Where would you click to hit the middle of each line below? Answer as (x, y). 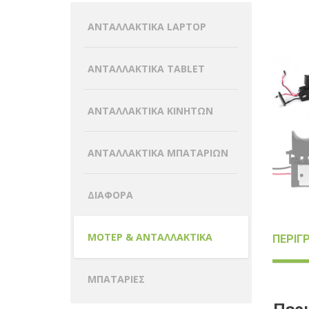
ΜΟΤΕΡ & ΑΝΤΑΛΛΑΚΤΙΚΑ (150, 237)
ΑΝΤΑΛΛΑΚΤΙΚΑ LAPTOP (147, 26)
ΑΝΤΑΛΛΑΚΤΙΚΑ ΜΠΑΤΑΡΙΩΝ (158, 152)
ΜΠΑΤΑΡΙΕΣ (116, 279)
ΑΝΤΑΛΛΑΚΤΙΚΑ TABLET (146, 68)
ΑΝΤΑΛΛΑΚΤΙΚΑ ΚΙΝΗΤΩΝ (150, 110)
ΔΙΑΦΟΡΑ (110, 195)
